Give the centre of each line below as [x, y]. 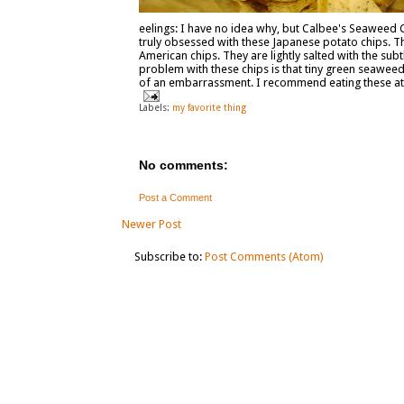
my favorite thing [209, 107]
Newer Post [151, 224]
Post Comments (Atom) [264, 256]
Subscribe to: [169, 256]
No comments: [183, 165]
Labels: [155, 107]
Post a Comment [175, 198]
